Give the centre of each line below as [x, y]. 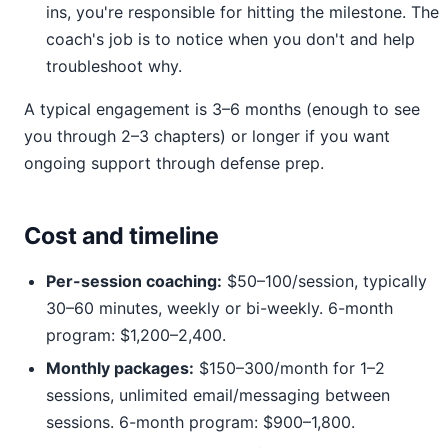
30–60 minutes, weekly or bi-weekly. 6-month [219, 308]
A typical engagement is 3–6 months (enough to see [222, 109]
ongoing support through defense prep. [174, 163]
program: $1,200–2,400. [136, 335]
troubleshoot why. [114, 66]
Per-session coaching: [134, 281]
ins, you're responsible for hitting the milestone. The [242, 12]
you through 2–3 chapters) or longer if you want [207, 136]
